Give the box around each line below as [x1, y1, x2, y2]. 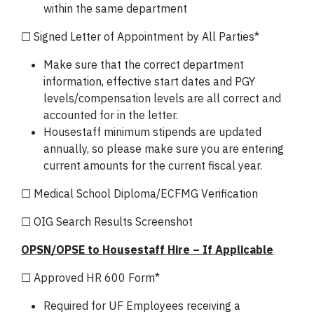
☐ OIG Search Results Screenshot [21, 214, 193, 228]
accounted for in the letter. [43, 108, 179, 122]
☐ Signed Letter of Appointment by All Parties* [21, 29, 260, 43]
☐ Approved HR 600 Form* [21, 271, 161, 285]
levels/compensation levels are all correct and [43, 91, 282, 105]
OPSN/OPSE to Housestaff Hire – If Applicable [21, 243, 274, 257]
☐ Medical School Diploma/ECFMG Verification [21, 186, 259, 200]
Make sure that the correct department [43, 57, 245, 71]
